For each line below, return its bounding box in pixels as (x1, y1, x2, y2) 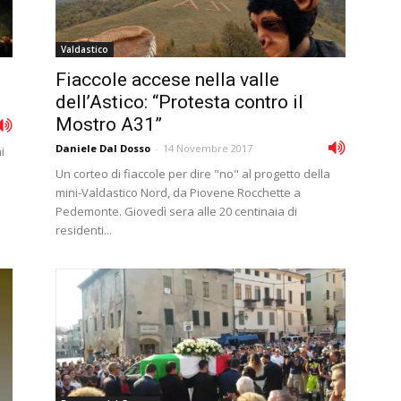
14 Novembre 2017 (163, 141, 252, 155)
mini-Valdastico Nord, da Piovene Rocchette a (55, 184, 301, 200)
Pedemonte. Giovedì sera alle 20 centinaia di (55, 203, 297, 219)
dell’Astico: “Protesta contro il (55, 91, 303, 113)
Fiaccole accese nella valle (55, 69, 279, 90)
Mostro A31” (55, 114, 162, 135)
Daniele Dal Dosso (55, 141, 150, 155)
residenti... (55, 222, 112, 238)
